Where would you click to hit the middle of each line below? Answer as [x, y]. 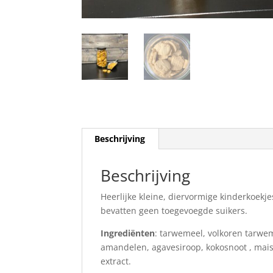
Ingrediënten [128, 233]
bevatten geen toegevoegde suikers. [174, 210]
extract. [116, 261]
